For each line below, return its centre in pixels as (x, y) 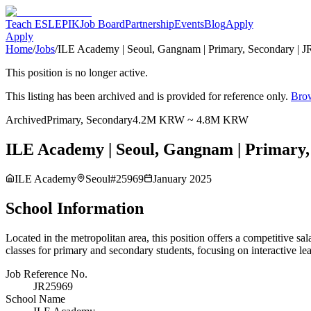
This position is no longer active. (77, 73)
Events (189, 24)
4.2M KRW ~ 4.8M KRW (191, 120)
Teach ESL (30, 24)
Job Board (102, 24)
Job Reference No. (47, 274)
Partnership (150, 24)
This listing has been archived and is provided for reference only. (147, 96)
